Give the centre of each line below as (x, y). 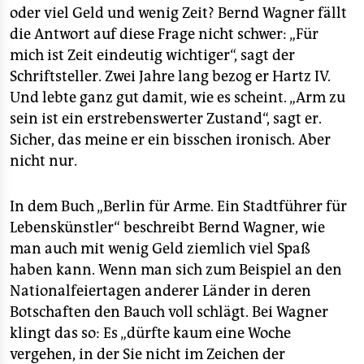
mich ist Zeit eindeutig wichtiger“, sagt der (152, 55)
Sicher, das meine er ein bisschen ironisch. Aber (170, 140)
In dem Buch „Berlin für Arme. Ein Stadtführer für (178, 206)
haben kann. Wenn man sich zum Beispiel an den (176, 270)
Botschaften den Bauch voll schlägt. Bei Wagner (169, 312)
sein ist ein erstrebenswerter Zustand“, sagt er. (166, 119)
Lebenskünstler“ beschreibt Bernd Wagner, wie (167, 227)
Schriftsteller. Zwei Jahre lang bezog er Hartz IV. (170, 76)
